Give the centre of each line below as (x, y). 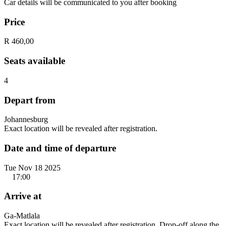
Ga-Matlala (22, 216)
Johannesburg (26, 120)
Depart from (30, 100)
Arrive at (23, 196)
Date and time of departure (60, 148)
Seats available (35, 61)
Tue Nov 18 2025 (32, 167)
